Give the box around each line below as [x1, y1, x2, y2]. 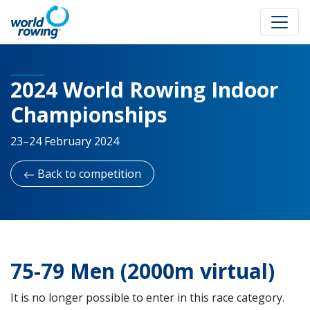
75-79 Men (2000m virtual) [10, 257, 275, 285]
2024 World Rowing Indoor [10, 75, 278, 104]
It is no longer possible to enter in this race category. [10, 290, 284, 305]
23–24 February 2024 [10, 134, 119, 149]
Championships [10, 100, 167, 129]
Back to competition [35, 166, 141, 181]
